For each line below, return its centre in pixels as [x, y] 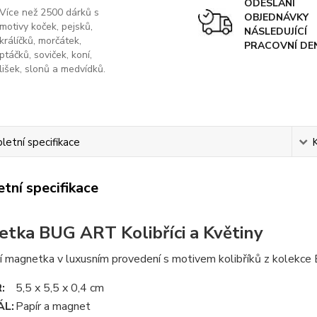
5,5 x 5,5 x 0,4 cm [59, 288]
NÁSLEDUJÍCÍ [275, 32]
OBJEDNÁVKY [276, 18]
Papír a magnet [53, 307]
